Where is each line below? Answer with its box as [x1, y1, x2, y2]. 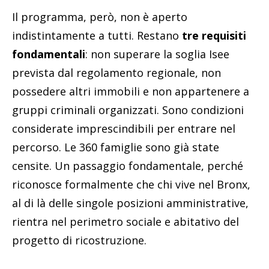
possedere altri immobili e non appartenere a [12, 84, 249, 99]
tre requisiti [182, 28, 246, 43]
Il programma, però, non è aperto [12, 10, 187, 25]
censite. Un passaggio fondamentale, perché [12, 159, 243, 174]
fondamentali [12, 47, 85, 62]
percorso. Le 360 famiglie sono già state [12, 140, 219, 155]
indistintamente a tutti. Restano [12, 28, 182, 43]
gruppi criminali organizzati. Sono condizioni [12, 103, 244, 118]
